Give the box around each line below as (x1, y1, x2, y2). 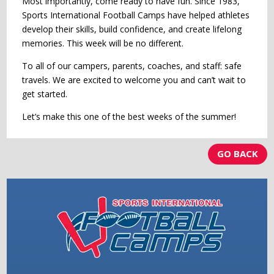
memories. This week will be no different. (22, 37, 184, 49)
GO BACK (217, 147, 258, 160)
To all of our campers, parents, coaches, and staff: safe (22, 59, 242, 72)
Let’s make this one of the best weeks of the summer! (22, 110, 237, 122)
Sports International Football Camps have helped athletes (22, 9, 250, 21)
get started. (22, 87, 68, 100)
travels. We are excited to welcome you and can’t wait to (22, 73, 246, 86)
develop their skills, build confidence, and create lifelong (22, 23, 242, 35)
